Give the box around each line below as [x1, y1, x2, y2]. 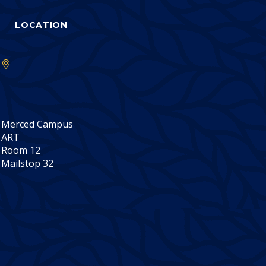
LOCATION [15, 20, 68, 31]
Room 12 [1, 144, 41, 157]
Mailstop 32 [1, 157, 54, 170]
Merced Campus [1, 118, 74, 131]
